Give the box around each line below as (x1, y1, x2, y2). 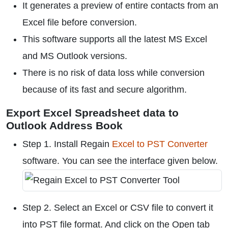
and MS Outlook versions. (22, 51, 127, 61)
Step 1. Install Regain (22, 139, 112, 149)
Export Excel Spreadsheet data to (6, 107, 179, 119)
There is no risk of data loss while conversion (22, 68, 205, 78)
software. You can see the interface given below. (22, 156, 218, 166)
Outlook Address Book (6, 120, 123, 131)
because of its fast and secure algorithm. (22, 84, 187, 95)
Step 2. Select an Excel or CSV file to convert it (22, 203, 213, 213)
